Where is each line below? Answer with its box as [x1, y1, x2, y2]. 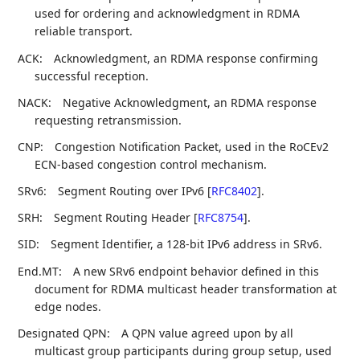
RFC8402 [211, 183, 258, 199]
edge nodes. [35, 298, 102, 314]
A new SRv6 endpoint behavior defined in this [73, 263, 320, 279]
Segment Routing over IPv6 [58, 183, 208, 199]
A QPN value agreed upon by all [121, 325, 294, 341]
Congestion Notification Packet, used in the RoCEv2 [55, 138, 329, 154]
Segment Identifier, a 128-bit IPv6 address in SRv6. [51, 236, 323, 252]
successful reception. [35, 67, 149, 84]
